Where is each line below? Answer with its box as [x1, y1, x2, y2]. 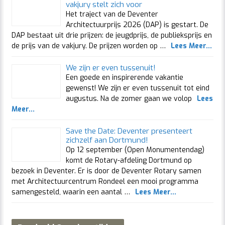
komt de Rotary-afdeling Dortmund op [65, 156, 192, 166]
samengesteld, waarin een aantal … [11, 187, 130, 197]
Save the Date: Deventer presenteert [65, 126, 192, 137]
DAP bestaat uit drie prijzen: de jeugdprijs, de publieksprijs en [11, 31, 212, 41]
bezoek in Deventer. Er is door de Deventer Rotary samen [11, 166, 201, 176]
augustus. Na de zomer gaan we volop [65, 94, 192, 104]
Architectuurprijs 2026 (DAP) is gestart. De [65, 20, 208, 30]
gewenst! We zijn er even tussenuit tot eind [65, 83, 209, 93]
